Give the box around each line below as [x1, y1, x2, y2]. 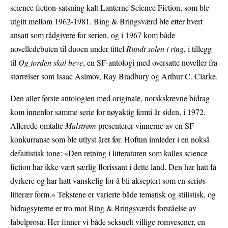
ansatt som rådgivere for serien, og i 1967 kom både [10, 30, 175, 41]
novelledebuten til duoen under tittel [10, 43, 126, 54]
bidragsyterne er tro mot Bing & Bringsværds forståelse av [10, 203, 196, 214]
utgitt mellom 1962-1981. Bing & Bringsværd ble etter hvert [10, 16, 203, 27]
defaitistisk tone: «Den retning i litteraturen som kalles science [10, 148, 208, 159]
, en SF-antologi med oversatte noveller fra [83, 57, 217, 68]
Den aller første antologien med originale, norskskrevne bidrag [10, 93, 210, 104]
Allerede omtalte [10, 120, 65, 131]
